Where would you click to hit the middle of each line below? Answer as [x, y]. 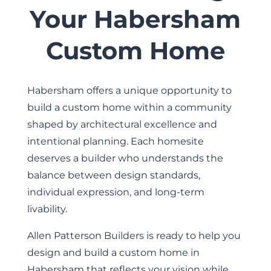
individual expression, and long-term [116, 192]
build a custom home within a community [129, 107]
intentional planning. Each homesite [115, 141]
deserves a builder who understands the [125, 158]
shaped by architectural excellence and [122, 124]
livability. [47, 209]
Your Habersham [135, 19]
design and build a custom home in [113, 253]
